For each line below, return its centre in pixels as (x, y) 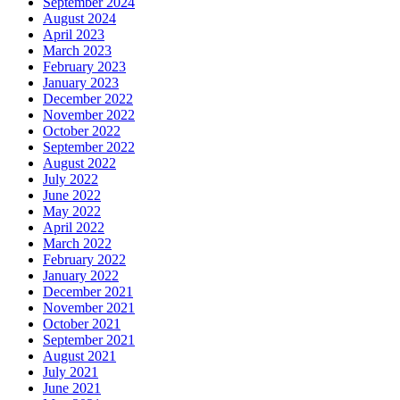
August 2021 (79, 356)
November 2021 (89, 308)
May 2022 (72, 212)
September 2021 (89, 340)
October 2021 (82, 324)
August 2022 (79, 163)
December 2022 (88, 99)
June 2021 (72, 388)
